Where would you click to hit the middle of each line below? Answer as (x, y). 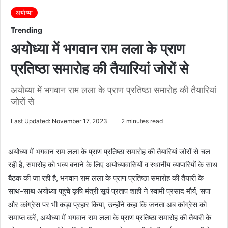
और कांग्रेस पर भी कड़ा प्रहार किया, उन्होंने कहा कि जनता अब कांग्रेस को (107, 204)
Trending (26, 30)
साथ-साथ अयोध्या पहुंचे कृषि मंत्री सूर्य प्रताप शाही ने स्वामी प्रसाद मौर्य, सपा (109, 191)
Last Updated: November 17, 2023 (59, 121)
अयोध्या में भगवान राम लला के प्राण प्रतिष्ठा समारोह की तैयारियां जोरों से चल (109, 151)
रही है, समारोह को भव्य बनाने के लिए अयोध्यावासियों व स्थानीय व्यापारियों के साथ (113, 164)
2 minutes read (141, 121)
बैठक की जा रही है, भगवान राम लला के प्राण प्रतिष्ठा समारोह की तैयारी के (106, 178)
